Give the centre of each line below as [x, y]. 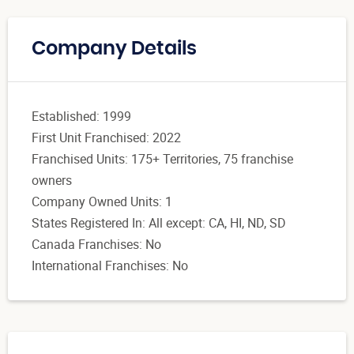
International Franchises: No [110, 266]
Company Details [114, 49]
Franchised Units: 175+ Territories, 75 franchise [162, 159]
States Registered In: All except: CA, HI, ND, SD [159, 223]
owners [52, 181]
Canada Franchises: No [96, 245]
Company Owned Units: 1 [102, 202]
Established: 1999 [81, 117]
